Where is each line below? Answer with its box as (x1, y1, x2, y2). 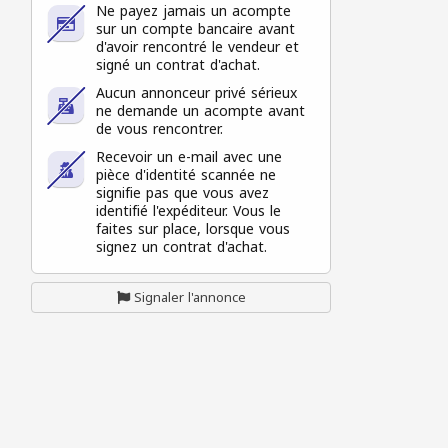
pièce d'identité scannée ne (96, 162, 276, 189)
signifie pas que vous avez (96, 180, 269, 207)
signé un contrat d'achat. (96, 52, 260, 79)
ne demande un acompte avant (96, 98, 305, 125)
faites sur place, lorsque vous (96, 216, 290, 243)
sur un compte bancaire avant (96, 16, 295, 43)
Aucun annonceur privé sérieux (96, 80, 297, 107)
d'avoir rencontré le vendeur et (96, 34, 299, 61)
